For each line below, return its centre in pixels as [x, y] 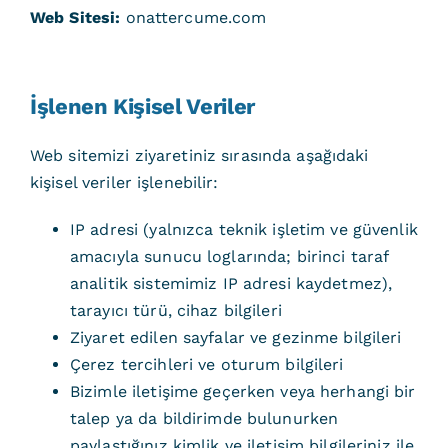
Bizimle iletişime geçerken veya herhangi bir [242, 391]
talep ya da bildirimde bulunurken [204, 418]
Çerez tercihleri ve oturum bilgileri [206, 364]
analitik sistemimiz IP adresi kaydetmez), [231, 283]
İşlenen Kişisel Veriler [142, 106]
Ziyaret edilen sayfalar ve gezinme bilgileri [235, 337]
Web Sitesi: [75, 17]
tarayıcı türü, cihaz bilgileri [175, 310]
